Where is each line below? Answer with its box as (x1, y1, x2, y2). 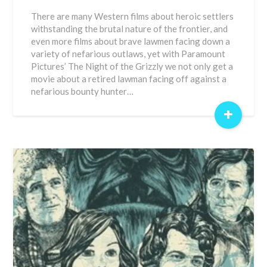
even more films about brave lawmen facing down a (31, 36, 231, 46)
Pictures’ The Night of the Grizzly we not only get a (31, 61, 234, 72)
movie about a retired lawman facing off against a (31, 73, 227, 84)
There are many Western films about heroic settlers (31, 11, 234, 21)
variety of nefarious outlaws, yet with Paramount (31, 48, 226, 59)
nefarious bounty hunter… (31, 86, 134, 97)
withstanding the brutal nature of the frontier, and (31, 23, 228, 34)
